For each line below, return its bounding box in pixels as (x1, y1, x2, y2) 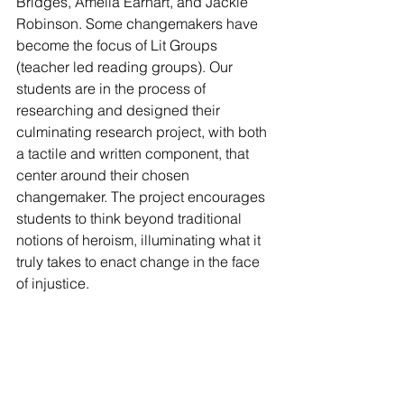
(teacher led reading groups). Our (16, 57, 236, 76)
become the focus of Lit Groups (16, 35, 221, 54)
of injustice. (16, 273, 89, 292)
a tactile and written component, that (16, 143, 252, 162)
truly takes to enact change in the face (16, 252, 263, 271)
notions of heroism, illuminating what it (16, 230, 264, 249)
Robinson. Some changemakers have (16, 14, 262, 32)
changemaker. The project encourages (16, 187, 269, 206)
